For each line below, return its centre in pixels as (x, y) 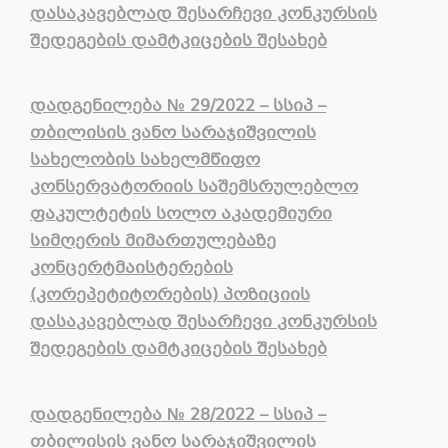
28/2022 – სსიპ (249, 415)
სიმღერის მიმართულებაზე (153, 242)
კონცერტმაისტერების (131, 269)
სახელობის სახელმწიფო (145, 161)
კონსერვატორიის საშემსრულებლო (194, 188)
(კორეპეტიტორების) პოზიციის (170, 296)
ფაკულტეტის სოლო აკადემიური (181, 215)
